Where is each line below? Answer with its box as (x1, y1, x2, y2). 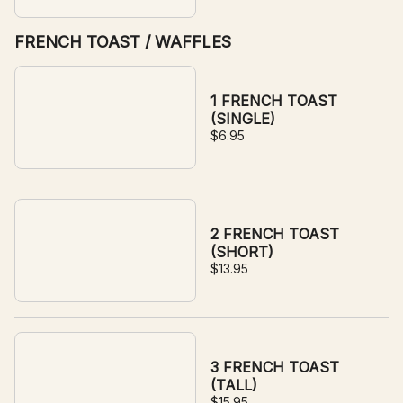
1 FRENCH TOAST (210, 92, 337, 110)
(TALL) (210, 376, 257, 394)
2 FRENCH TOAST (210, 225, 339, 243)
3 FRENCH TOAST (210, 358, 339, 376)
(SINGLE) (210, 110, 275, 128)
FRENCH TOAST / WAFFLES (14, 32, 231, 51)
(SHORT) (210, 243, 273, 261)
